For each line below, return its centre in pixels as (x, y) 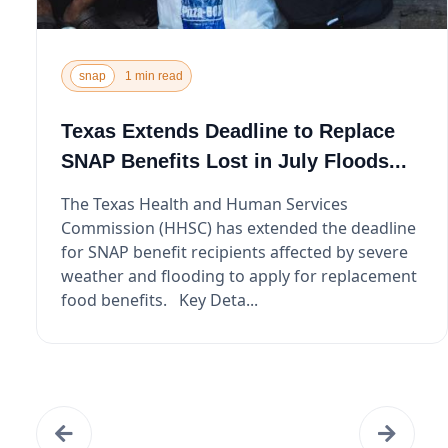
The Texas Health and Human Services (204, 203)
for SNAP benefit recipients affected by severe (234, 251)
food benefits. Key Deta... (159, 299)
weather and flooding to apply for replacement (238, 275)
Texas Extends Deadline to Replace (227, 130)
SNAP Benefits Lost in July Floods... (233, 160)
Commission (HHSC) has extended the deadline (238, 227)
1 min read (153, 75)
